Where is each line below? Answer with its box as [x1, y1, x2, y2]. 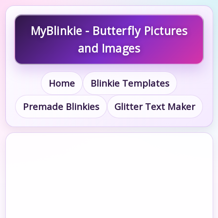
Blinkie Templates [90, 77, 169, 90]
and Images [77, 40, 141, 56]
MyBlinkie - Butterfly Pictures [30, 23, 188, 38]
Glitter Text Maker [114, 100, 196, 113]
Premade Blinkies [22, 100, 99, 113]
